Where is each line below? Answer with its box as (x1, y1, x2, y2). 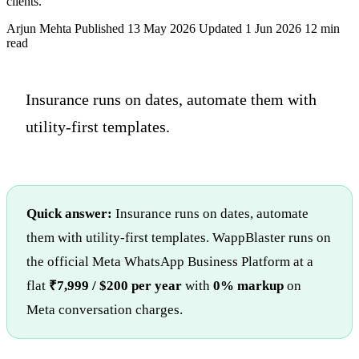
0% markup (213, 277, 284, 293)
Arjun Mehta (6, 21, 71, 35)
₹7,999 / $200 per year (49, 277, 182, 293)
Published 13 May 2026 (75, 21, 196, 35)
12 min (305, 21, 340, 35)
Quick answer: (26, 205, 112, 221)
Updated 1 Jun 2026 (199, 21, 301, 35)
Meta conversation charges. (26, 301, 183, 317)
